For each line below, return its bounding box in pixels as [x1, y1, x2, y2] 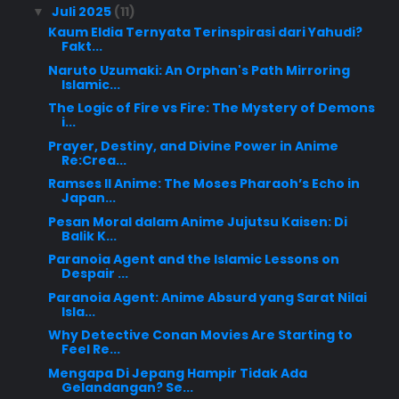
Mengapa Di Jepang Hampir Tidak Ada [47, 363, 307, 382]
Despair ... [61, 265, 128, 283]
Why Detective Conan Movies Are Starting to [47, 326, 353, 345]
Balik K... [61, 226, 117, 245]
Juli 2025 [51, 3, 114, 21]
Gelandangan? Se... [61, 378, 193, 396]
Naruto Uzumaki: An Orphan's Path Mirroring [47, 61, 350, 79]
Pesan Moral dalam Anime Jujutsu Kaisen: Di [47, 212, 347, 231]
